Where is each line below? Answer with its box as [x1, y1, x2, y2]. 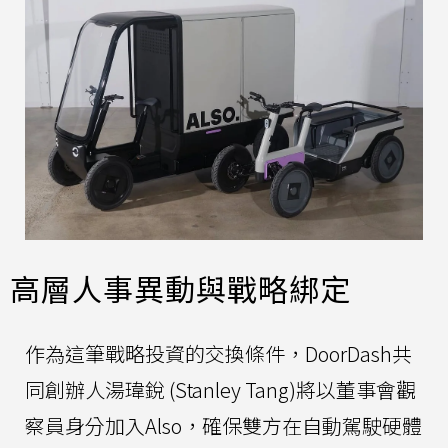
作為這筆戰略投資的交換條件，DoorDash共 [25, 339, 412, 369]
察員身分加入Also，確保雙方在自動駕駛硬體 [25, 411, 422, 441]
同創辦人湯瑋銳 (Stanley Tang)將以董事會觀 [25, 375, 416, 405]
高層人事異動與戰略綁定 [10, 266, 351, 311]
